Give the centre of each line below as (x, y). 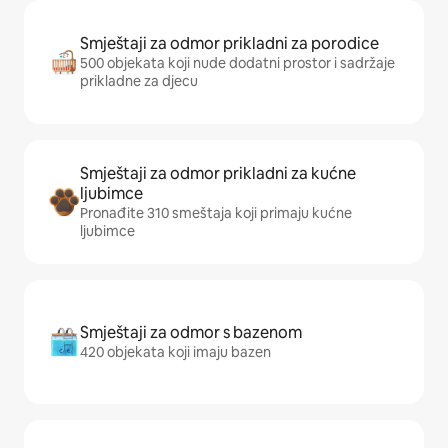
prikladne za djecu (139, 81)
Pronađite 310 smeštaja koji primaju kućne (216, 213)
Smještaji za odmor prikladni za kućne (218, 173)
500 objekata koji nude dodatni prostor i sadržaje (237, 63)
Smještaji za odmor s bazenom (191, 332)
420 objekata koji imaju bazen (175, 352)
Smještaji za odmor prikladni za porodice (229, 43)
